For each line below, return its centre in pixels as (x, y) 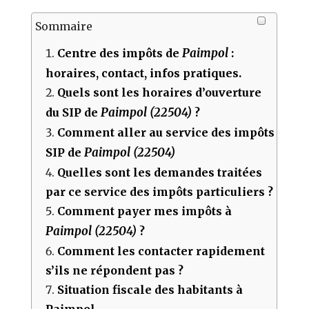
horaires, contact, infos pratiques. (144, 73)
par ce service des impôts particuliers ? (160, 191)
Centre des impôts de (120, 53)
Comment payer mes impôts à (145, 211)
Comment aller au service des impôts (166, 132)
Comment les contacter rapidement (161, 251)
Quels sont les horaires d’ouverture (160, 92)
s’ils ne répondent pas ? (115, 270)
